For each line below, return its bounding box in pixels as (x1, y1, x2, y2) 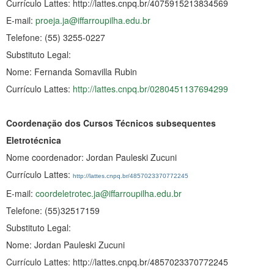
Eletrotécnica (6, 133, 61, 146)
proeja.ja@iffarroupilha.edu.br (35, 13, 150, 26)
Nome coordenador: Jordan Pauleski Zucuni (6, 150, 177, 163)
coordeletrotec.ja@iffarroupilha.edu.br (35, 187, 182, 199)
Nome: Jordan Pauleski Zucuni (6, 238, 125, 251)
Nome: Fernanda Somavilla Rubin (6, 65, 137, 78)
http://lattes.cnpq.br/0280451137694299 (73, 82, 228, 95)
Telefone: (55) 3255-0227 (6, 31, 105, 43)
